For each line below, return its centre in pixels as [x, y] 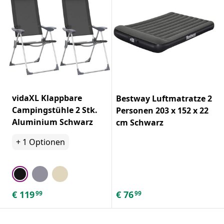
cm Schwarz [140, 122]
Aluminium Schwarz [52, 122]
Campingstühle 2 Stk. [55, 110]
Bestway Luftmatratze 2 [164, 98]
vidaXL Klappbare [47, 98]
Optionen [47, 142]
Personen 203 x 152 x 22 [162, 110]
